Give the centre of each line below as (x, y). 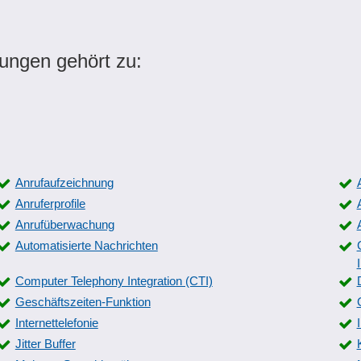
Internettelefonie (56, 323)
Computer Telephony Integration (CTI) (114, 281)
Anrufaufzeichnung (64, 183)
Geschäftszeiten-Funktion (83, 302)
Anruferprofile (50, 203)
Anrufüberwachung (64, 224)
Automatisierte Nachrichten (86, 245)
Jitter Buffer (45, 344)
